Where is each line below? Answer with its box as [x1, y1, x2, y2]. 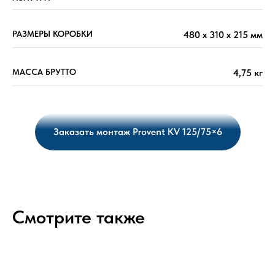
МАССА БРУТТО [12, 67, 76, 77]
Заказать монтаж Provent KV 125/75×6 [53, 126, 222, 138]
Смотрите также [12, 205, 145, 228]
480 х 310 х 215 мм [184, 29, 263, 41]
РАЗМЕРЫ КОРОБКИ [12, 29, 93, 39]
